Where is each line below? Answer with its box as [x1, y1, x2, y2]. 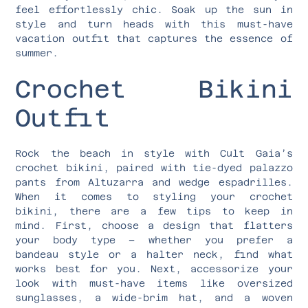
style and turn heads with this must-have [15, 18, 293, 30]
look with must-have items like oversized [15, 277, 293, 289]
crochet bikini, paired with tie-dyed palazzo [15, 162, 293, 173]
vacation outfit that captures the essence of [15, 32, 293, 44]
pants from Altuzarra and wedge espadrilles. [15, 176, 293, 188]
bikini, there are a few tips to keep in [15, 205, 293, 217]
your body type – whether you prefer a [15, 234, 293, 245]
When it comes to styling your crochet [15, 190, 293, 202]
